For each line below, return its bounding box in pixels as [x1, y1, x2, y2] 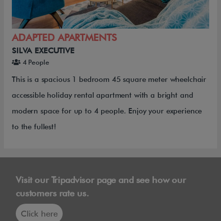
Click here [21, 208, 58, 219]
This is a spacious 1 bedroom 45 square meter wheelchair [12, 74, 207, 84]
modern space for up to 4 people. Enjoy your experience [12, 106, 202, 115]
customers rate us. [16, 187, 89, 198]
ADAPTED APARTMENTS [12, 31, 117, 43]
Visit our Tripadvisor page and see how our [16, 174, 186, 185]
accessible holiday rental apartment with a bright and [12, 90, 193, 100]
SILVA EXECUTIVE [12, 45, 74, 55]
